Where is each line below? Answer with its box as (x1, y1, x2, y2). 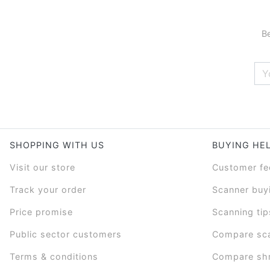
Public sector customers (10, 229, 122, 239)
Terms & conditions (10, 251, 98, 262)
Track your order (10, 184, 86, 195)
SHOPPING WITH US (10, 140, 104, 150)
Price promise (10, 207, 73, 217)
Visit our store (10, 162, 75, 172)
